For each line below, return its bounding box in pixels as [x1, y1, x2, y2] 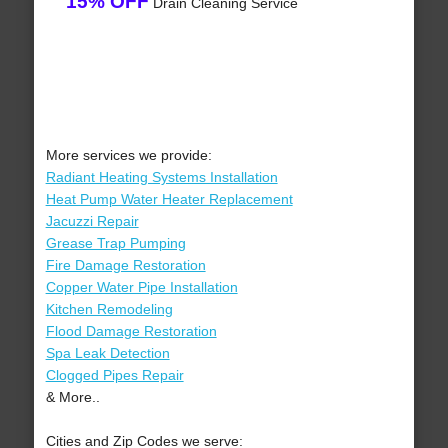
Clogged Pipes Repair [45, 367, 184, 384]
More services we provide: [45, 147, 212, 164]
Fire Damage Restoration [45, 257, 206, 274]
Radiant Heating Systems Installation [45, 169, 278, 186]
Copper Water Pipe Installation [45, 279, 238, 296]
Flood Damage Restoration [45, 323, 217, 340]
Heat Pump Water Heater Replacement [45, 191, 293, 208]
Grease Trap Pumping [45, 235, 186, 252]
